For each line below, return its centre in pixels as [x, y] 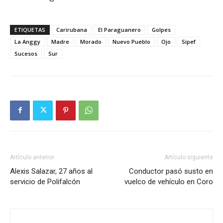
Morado [91, 41]
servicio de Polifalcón [45, 181]
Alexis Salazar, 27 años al [51, 171]
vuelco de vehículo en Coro [169, 181]
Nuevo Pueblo [131, 41]
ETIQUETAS [30, 29]
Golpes [161, 29]
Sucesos [26, 53]
